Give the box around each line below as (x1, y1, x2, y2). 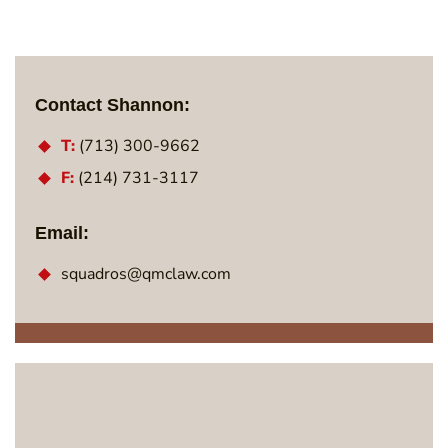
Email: (35, 222, 89, 243)
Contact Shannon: (35, 94, 190, 115)
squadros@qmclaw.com (61, 262, 231, 285)
